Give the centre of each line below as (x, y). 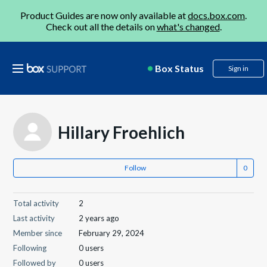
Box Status (179, 68)
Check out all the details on (101, 27)
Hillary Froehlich (122, 132)
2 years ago (99, 218)
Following (30, 248)
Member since (38, 233)
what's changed (188, 27)
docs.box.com (216, 15)
